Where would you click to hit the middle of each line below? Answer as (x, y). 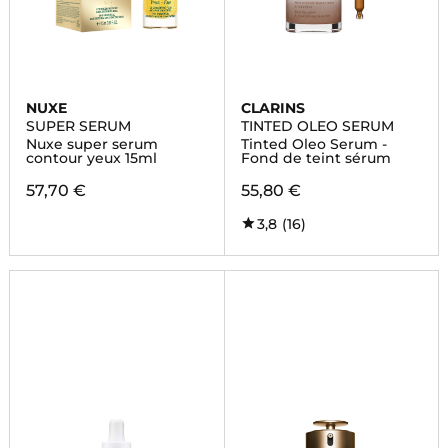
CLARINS (272, 108)
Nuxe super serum (91, 144)
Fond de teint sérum (315, 158)
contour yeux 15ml (91, 158)
